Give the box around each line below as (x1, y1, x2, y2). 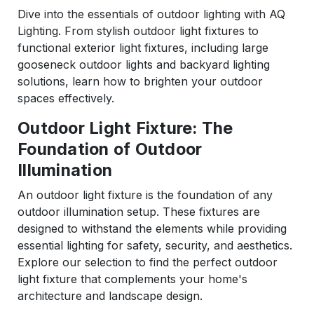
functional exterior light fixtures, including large (18, 41, 268, 55)
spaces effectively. (18, 91, 114, 106)
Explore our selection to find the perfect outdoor (18, 255, 278, 270)
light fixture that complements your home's (18, 272, 247, 287)
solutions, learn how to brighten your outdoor (18, 74, 263, 89)
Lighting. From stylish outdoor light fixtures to (18, 24, 259, 39)
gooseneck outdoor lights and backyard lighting (18, 57, 270, 72)
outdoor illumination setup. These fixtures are (18, 205, 260, 219)
